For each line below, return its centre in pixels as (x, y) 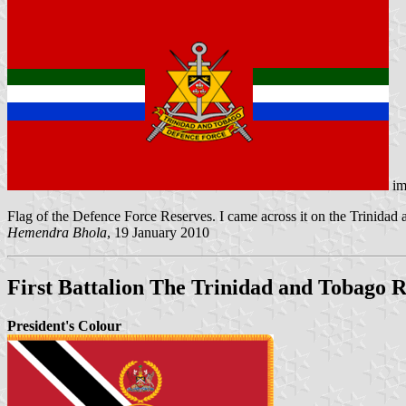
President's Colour (64, 326)
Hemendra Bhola (57, 233)
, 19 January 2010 (158, 233)
